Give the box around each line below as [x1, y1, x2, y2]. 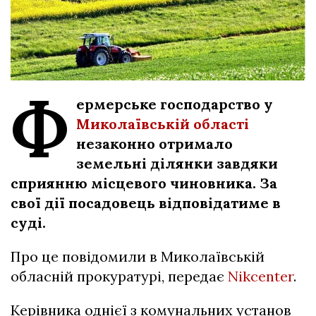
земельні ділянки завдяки [76, 154, 278, 173]
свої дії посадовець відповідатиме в [11, 194, 281, 212]
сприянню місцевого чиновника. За [11, 174, 277, 193]
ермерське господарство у [76, 95, 273, 114]
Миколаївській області [76, 115, 249, 133]
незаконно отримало [76, 135, 233, 153]
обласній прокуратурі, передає [11, 267, 228, 286]
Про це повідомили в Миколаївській [11, 248, 265, 266]
